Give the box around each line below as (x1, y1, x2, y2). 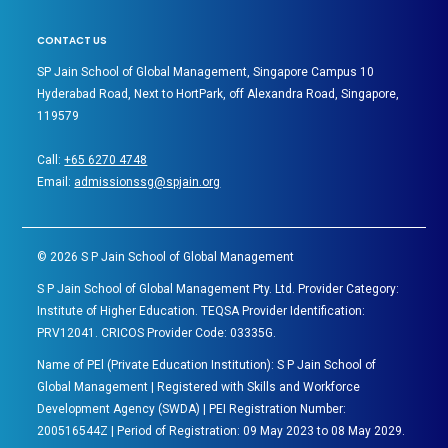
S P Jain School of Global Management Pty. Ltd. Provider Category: (37, 282, 400, 297)
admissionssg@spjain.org (74, 174, 221, 189)
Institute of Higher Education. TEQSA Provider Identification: (37, 304, 366, 319)
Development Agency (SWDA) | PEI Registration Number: (37, 402, 347, 417)
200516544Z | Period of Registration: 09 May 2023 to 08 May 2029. (37, 424, 406, 439)
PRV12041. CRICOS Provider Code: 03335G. (37, 326, 277, 341)
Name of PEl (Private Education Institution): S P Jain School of (37, 358, 377, 373)
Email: (37, 174, 75, 189)
